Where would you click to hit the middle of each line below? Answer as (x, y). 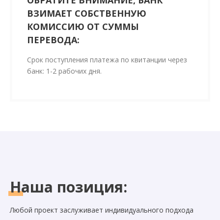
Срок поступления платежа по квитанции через (107, 60)
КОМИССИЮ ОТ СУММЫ (83, 27)
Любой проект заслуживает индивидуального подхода (102, 210)
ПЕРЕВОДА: (53, 40)
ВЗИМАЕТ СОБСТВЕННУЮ (87, 14)
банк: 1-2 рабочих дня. (64, 71)
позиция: (90, 187)
